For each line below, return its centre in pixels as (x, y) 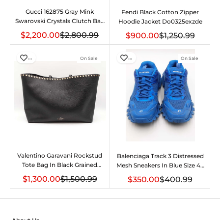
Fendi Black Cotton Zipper (160, 12)
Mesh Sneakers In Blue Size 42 (160, 165)
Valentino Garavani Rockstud (60, 155)
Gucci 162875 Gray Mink (60, 11)
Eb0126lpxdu (160, 174)
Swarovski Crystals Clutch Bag (60, 21)
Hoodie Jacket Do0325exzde (160, 21)
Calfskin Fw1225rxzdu (60, 174)
